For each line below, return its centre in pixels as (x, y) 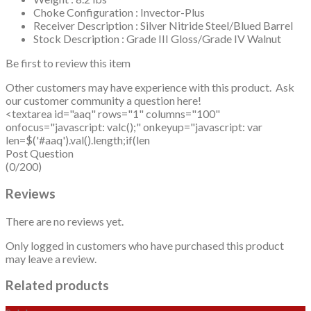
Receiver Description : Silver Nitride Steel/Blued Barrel (163, 26)
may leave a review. (51, 258)
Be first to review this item (68, 63)
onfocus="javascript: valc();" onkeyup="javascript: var (134, 127)
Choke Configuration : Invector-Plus (119, 12)
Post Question (40, 153)
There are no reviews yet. (65, 221)
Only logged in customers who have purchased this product (145, 245)
